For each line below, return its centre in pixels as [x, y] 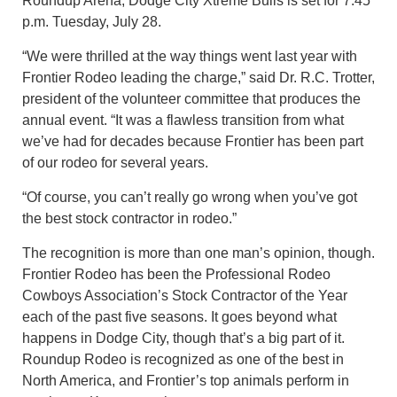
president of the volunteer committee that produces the [191, 98]
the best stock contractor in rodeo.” [129, 218]
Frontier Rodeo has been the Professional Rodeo [176, 274]
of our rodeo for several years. [115, 162]
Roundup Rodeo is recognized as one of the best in [183, 359]
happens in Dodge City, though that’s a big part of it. [183, 338]
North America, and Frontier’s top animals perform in [186, 380]
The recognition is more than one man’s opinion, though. [198, 253]
